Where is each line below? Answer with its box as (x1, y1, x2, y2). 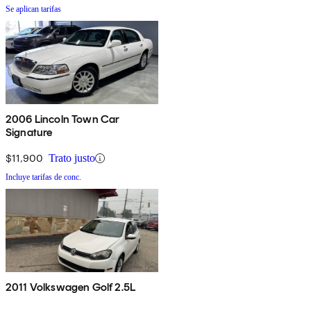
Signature (6, 126, 53, 140)
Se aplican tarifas (6, 4, 61, 15)
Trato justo (49, 152, 95, 165)
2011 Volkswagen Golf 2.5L (6, 280, 135, 294)
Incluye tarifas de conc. (6, 172, 81, 183)
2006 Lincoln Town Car (6, 112, 120, 126)
